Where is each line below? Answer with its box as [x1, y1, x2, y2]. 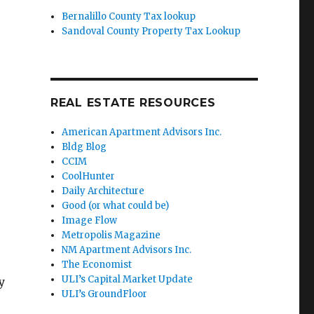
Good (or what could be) [62, 200, 170, 212]
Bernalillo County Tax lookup [62, 11, 196, 23]
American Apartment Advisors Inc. [62, 126, 222, 139]
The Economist [62, 259, 132, 271]
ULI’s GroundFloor [62, 288, 148, 301]
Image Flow [62, 214, 118, 227]
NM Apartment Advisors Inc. [62, 244, 192, 257]
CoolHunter [62, 170, 116, 183]
